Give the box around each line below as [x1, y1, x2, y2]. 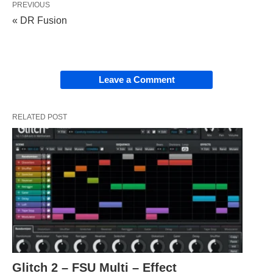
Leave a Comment [98, 74, 175, 85]
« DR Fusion [12, 15, 67, 26]
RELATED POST [12, 112, 67, 121]
